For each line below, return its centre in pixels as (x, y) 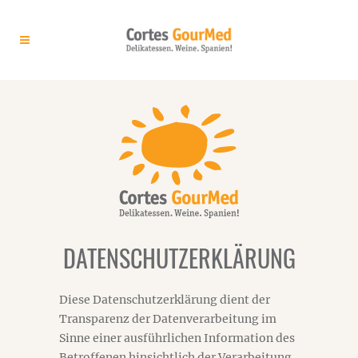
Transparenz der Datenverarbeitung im (168, 319)
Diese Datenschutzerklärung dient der (165, 300)
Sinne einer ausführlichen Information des (177, 338)
